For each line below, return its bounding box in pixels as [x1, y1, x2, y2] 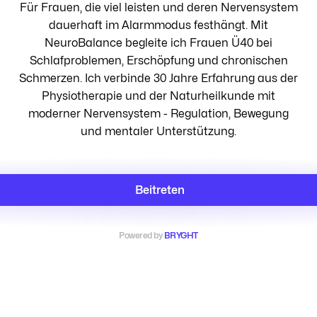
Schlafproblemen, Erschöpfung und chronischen [29, 53, 288, 67]
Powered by [119, 230, 164, 241]
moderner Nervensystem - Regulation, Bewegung [28, 106, 289, 120]
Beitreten [135, 183, 185, 197]
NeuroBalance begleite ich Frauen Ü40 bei [45, 35, 272, 50]
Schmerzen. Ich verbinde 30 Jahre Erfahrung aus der [19, 71, 298, 85]
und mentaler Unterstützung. [81, 124, 236, 138]
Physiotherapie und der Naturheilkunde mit [42, 88, 275, 103]
